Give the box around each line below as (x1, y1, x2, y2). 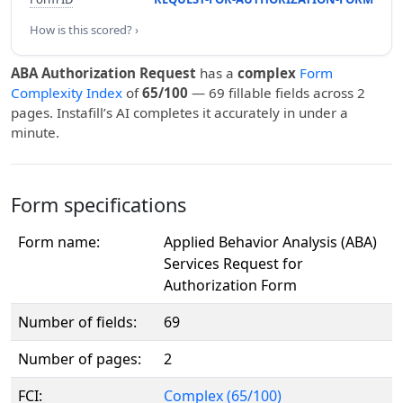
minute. (11, 123, 59, 141)
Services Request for (164, 254, 303, 273)
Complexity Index (11, 84, 122, 102)
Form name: (18, 232, 100, 252)
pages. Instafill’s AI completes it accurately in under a (11, 103, 348, 121)
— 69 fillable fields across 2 (188, 84, 365, 102)
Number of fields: (18, 312, 137, 332)
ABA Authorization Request (11, 64, 196, 82)
